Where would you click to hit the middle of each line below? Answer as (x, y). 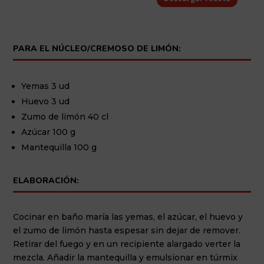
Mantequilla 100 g (59, 147)
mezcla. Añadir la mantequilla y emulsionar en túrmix (126, 257)
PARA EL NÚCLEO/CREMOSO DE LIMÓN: (97, 48)
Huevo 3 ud (46, 101)
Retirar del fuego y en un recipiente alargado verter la (127, 244)
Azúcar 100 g (49, 132)
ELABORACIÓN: (46, 180)
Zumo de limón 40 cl (65, 116)
